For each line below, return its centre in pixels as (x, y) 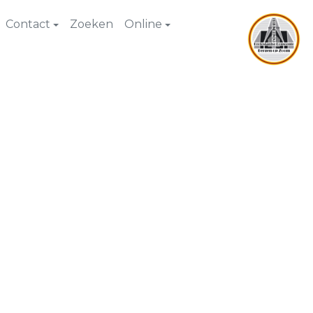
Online (143, 24)
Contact (28, 24)
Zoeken (92, 24)
